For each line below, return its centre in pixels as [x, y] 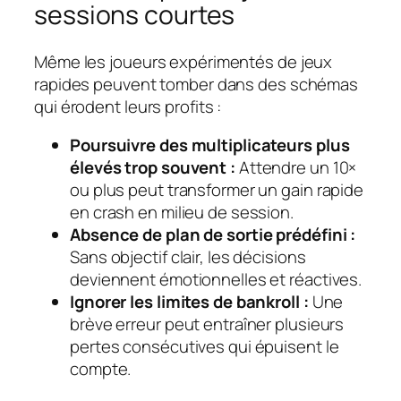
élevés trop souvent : [153, 168]
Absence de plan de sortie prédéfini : [213, 235]
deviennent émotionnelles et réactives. [216, 280]
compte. [101, 369]
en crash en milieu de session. [182, 213]
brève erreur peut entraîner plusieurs [207, 324]
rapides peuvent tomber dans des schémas [196, 84]
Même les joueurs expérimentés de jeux [183, 61]
